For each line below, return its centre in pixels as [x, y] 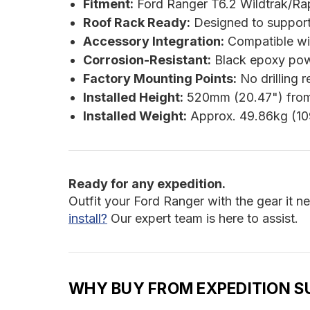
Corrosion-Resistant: [147, 60]
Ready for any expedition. [147, 184]
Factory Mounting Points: [159, 79]
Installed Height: [133, 98]
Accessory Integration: [153, 42]
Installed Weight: [135, 116]
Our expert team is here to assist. [203, 219]
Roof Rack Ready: [136, 23]
